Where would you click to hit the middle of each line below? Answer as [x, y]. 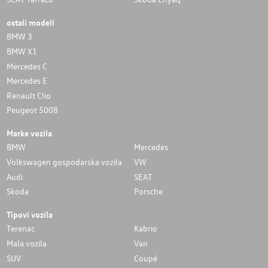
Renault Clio [28, 95]
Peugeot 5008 [32, 110]
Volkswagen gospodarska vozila [64, 162]
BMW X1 [22, 51]
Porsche [148, 191]
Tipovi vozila [29, 214]
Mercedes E [27, 81]
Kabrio [146, 229]
